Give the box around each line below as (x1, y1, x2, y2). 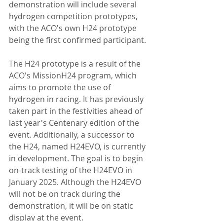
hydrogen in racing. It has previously (9, 94, 146, 105)
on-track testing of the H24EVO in (9, 165, 134, 176)
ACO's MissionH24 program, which (9, 70, 139, 81)
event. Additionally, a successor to (9, 129, 137, 141)
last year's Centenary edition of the (9, 117, 141, 129)
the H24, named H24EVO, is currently (9, 141, 147, 152)
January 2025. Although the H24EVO (9, 177, 143, 188)
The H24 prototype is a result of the (9, 58, 143, 70)
